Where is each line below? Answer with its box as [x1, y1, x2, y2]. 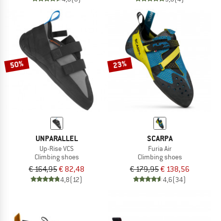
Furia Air [147, 144, 172, 153]
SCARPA [147, 133, 173, 144]
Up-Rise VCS [39, 144, 74, 153]
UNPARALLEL [35, 133, 78, 144]
